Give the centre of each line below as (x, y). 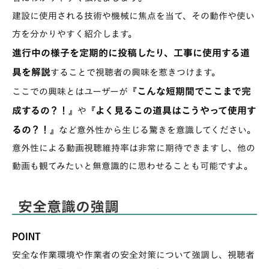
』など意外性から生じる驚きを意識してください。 (153, 130)
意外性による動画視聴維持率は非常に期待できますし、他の (134, 148)
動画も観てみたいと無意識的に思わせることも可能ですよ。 (132, 166)
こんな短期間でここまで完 (194, 92)
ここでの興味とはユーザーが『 (74, 92)
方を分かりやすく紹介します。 (74, 34)
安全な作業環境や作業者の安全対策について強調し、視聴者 (133, 255)
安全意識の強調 (68, 207)
